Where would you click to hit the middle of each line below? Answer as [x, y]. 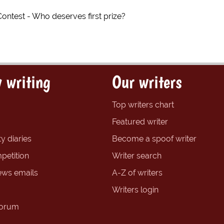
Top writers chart [143, 105]
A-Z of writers [137, 173]
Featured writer [140, 122]
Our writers [147, 82]
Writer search [137, 156]
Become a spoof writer [154, 139]
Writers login [135, 190]
